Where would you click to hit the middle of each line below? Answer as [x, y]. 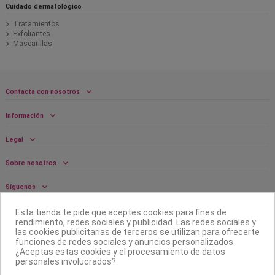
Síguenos [21, 187]
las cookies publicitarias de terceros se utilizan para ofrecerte [137, 232]
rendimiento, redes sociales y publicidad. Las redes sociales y [136, 223]
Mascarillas [33, 44]
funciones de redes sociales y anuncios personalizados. [125, 242]
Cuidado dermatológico [44, 6]
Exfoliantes [32, 34]
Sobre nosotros [31, 163]
